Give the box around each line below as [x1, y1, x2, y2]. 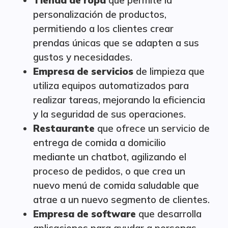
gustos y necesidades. [33, 51, 132, 63]
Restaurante [33, 122, 95, 134]
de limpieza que [133, 65, 205, 77]
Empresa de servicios [33, 65, 133, 77]
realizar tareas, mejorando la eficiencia [33, 94, 205, 106]
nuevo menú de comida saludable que [33, 179, 199, 191]
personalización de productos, [33, 8, 166, 20]
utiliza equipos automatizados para [33, 79, 189, 92]
